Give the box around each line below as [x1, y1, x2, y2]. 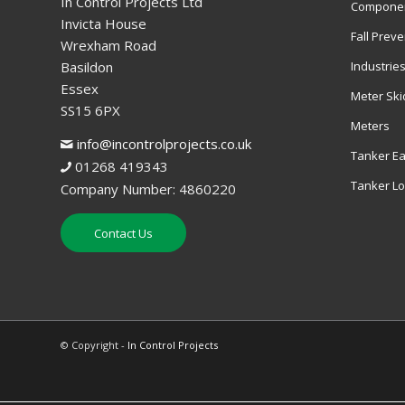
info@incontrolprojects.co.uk [77, 134, 251, 153]
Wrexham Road [61, 35, 156, 54]
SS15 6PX [61, 100, 120, 119]
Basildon [61, 57, 113, 76]
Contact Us [94, 225, 153, 242]
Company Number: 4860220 [61, 179, 236, 198]
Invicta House [61, 14, 146, 33]
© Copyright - [61, 338, 127, 353]
